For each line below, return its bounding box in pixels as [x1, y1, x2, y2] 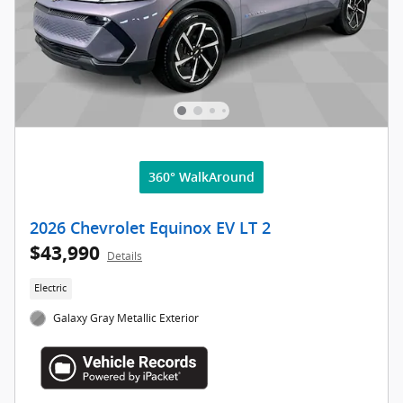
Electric [34, 282, 67, 295]
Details [107, 248, 142, 264]
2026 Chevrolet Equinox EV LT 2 [30, 219, 271, 238]
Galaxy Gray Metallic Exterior [53, 309, 200, 326]
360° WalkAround [148, 170, 255, 185]
